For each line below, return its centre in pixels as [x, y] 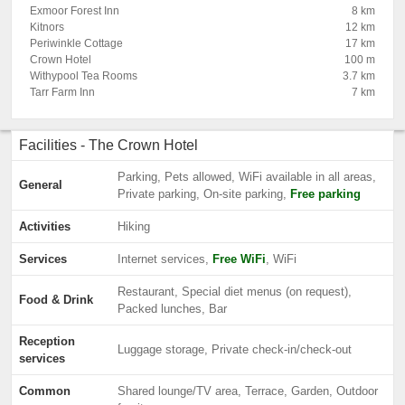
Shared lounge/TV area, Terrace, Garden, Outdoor [248, 391]
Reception [47, 341]
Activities [45, 226]
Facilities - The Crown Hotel [108, 145]
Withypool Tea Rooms [84, 76]
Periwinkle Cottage [76, 43]
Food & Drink [56, 300]
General [41, 185]
